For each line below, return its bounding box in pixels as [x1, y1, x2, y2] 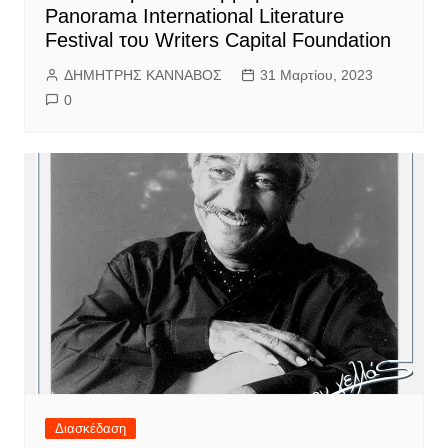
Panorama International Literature [44, 4, 344, 27]
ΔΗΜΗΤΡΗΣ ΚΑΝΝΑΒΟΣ [63, 66, 222, 83]
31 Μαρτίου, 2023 [259, 66, 373, 83]
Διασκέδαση [54, 420, 126, 436]
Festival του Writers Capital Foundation [44, 28, 391, 51]
